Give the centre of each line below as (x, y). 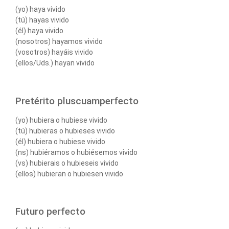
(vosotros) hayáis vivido (54, 52)
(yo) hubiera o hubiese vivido (61, 120)
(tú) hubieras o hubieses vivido (65, 131)
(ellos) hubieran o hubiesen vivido (69, 174)
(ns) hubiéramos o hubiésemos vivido (76, 152)
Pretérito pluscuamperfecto (77, 101)
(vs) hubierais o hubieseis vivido (67, 163)
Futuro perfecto (50, 212)
